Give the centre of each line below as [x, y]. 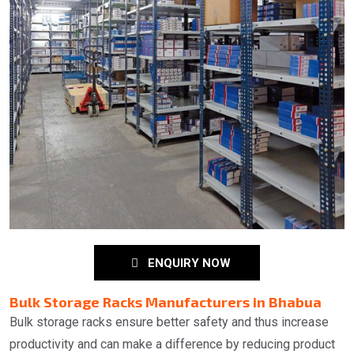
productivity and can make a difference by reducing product [172, 345]
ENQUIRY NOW [186, 264]
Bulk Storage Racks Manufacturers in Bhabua [166, 302]
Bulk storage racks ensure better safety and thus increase [169, 322]
